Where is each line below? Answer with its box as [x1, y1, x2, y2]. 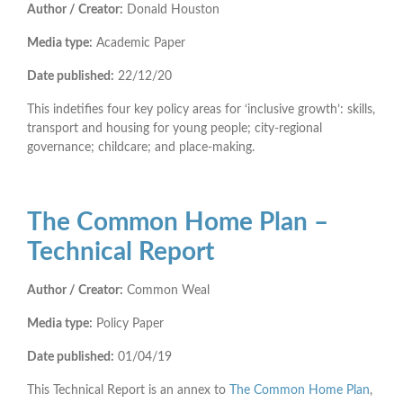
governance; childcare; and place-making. [27, 140, 255, 154]
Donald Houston [123, 3, 219, 16]
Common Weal [123, 283, 210, 297]
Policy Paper [93, 317, 164, 330]
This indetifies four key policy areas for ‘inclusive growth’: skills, [27, 103, 375, 116]
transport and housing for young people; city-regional [27, 121, 322, 135]
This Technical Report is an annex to [27, 383, 229, 397]
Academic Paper [93, 36, 185, 49]
